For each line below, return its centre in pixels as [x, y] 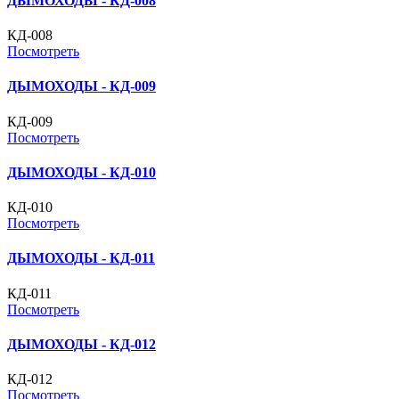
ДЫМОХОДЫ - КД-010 [81, 172]
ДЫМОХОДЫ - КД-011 [81, 258]
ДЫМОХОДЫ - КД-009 [81, 86]
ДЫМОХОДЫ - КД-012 [81, 344]
